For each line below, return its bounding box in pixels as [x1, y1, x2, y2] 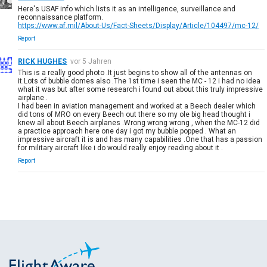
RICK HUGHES [18, 57, 67, 66]
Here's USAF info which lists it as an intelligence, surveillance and [18, 4, 236, 13]
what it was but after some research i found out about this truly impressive [18, 85, 263, 94]
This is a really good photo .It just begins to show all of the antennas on [18, 68, 253, 77]
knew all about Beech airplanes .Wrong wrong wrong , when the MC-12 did [18, 118, 260, 127]
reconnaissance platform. [18, 13, 104, 21]
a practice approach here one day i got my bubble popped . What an [18, 126, 237, 135]
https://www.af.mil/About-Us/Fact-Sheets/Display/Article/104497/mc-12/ [18, 21, 259, 30]
